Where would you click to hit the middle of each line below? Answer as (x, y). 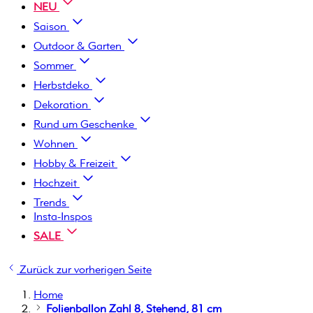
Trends (51, 202)
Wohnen (56, 143)
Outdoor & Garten (79, 45)
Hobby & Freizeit (75, 163)
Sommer (55, 65)
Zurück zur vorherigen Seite (86, 269)
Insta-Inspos (63, 216)
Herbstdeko (63, 85)
